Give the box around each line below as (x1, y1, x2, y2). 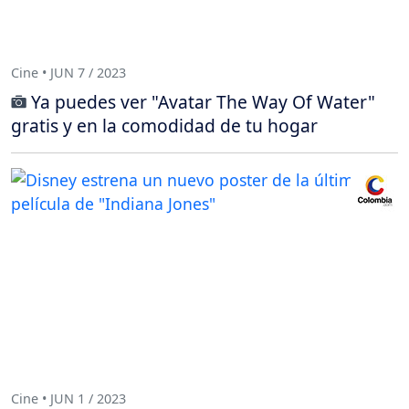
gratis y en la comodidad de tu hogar (11, 112, 318, 138)
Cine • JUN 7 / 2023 (11, 64, 126, 82)
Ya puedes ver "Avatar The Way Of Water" (31, 89, 375, 114)
